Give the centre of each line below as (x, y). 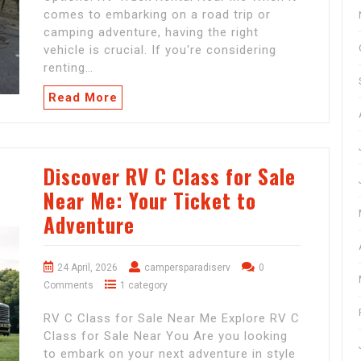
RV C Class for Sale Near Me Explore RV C (172, 319)
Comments (68, 286)
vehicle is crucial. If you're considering (160, 50)
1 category (144, 286)
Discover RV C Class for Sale (170, 176)
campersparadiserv (187, 268)
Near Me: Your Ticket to (150, 201)
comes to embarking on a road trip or (157, 15)
